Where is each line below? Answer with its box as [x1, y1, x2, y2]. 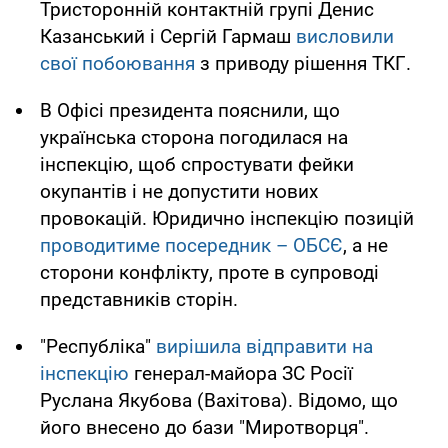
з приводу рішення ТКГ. [195, 52, 411, 76]
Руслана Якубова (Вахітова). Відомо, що [40, 389, 398, 413]
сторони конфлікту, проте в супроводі [40, 261, 379, 285]
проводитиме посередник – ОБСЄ [40, 234, 343, 258]
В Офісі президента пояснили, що [40, 99, 340, 123]
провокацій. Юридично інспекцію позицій [40, 207, 414, 231]
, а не [343, 234, 388, 258]
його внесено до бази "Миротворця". [40, 416, 369, 440]
